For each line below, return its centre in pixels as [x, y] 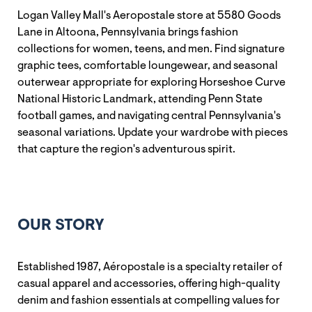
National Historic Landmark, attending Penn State [140, 99]
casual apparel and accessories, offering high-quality [149, 284]
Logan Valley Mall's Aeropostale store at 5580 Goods [149, 16]
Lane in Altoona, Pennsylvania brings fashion [128, 32]
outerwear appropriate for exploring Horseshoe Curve [151, 83]
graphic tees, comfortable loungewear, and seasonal [148, 66]
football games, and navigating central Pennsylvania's [149, 116]
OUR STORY [61, 226]
